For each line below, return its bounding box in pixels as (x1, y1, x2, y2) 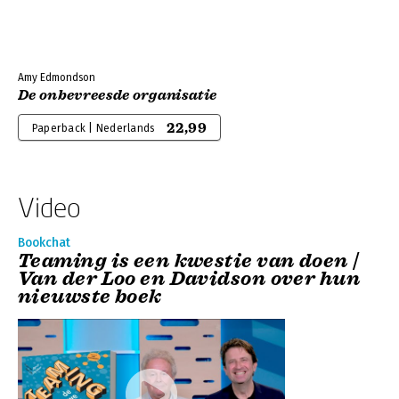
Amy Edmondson (18, 70, 95, 84)
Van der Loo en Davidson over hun (18, 265, 362, 290)
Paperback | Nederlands (32, 121, 155, 134)
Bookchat (18, 234, 70, 250)
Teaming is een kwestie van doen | (18, 248, 359, 273)
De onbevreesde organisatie (18, 85, 217, 104)
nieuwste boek (18, 283, 162, 308)
